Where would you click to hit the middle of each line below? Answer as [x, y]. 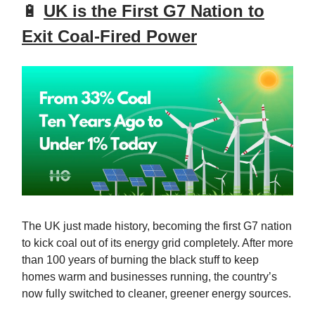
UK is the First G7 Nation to [154, 11]
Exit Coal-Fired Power [109, 37]
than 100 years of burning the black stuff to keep [140, 260]
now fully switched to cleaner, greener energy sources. [156, 294]
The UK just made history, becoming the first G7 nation [157, 226]
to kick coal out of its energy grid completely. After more [157, 243]
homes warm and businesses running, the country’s [149, 277]
